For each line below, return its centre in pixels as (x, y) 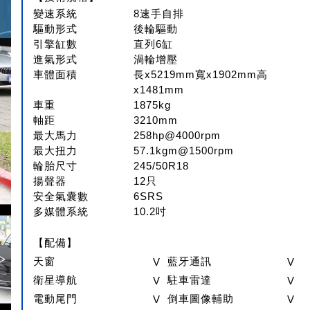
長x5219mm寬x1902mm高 (201, 74)
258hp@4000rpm (177, 135)
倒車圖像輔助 (201, 299)
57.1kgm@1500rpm (184, 151)
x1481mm (159, 90)
